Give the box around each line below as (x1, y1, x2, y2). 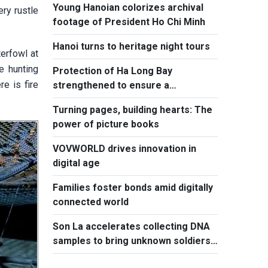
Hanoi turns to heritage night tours (53, 41, 210, 52)
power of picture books (53, 118, 159, 130)
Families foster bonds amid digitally (53, 182, 213, 193)
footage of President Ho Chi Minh (53, 16, 205, 28)
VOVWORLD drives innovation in (53, 143, 196, 154)
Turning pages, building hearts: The (53, 104, 212, 115)
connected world (53, 196, 129, 208)
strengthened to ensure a (53, 80, 169, 91)
